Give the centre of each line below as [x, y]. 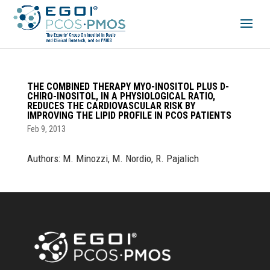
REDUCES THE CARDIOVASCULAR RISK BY [111, 106]
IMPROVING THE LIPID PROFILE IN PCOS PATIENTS [129, 115]
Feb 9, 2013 [46, 129]
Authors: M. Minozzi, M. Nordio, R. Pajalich [113, 159]
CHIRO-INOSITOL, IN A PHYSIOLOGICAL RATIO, [121, 96]
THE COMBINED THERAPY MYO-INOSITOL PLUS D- [128, 86]
